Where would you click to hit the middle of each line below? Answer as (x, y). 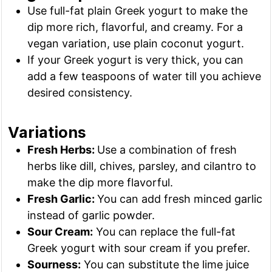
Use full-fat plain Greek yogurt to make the (138, 11)
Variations (47, 133)
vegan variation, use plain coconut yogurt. (136, 44)
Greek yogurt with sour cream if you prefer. (139, 248)
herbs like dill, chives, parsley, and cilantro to (142, 166)
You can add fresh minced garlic (180, 199)
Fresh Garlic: (63, 199)
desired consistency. (80, 93)
